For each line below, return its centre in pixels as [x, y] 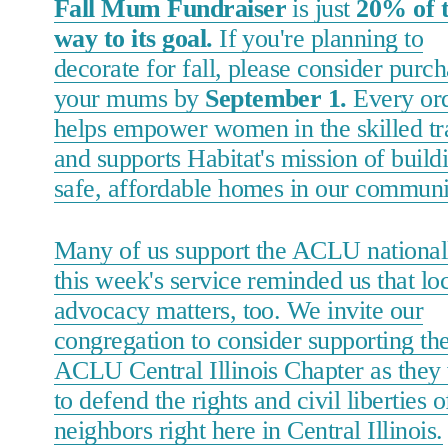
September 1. [276, 99]
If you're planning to [318, 39]
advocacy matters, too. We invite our [238, 311]
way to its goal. [133, 39]
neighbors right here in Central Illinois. [248, 431]
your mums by [129, 99]
